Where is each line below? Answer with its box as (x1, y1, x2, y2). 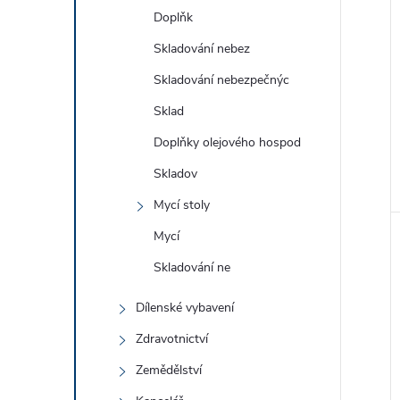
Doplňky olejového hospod (154, 134, 301, 151)
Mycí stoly (154, 196, 210, 213)
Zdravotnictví (136, 330, 208, 347)
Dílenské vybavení (136, 299, 234, 316)
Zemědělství (136, 362, 202, 379)
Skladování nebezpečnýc (154, 71, 289, 88)
